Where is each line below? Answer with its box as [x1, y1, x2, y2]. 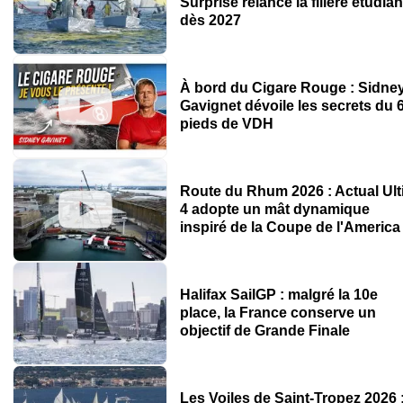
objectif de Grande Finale [179, 323, 350, 339]
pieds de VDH [179, 116, 273, 132]
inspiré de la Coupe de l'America [179, 219, 400, 236]
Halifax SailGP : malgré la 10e [179, 287, 378, 303]
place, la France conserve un [179, 305, 376, 321]
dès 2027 [179, 12, 241, 28]
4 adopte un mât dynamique [179, 201, 370, 218]
